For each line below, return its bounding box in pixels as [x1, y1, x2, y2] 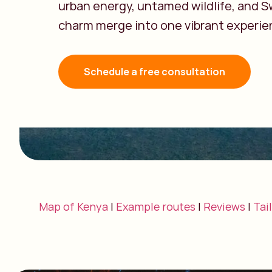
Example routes [116, 199, 195, 214]
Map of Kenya [39, 199, 108, 214]
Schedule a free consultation [84, 65, 225, 78]
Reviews [203, 199, 245, 214]
